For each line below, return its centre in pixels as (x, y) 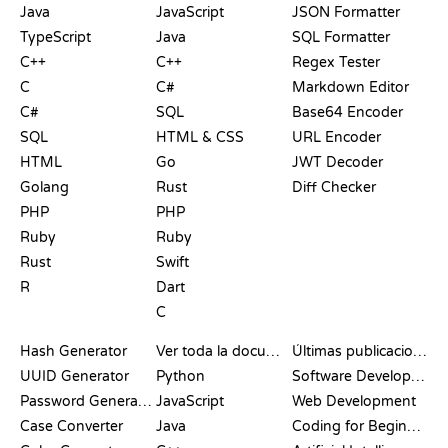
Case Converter (71, 426)
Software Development (418, 376)
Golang (44, 187)
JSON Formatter (346, 12)
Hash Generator (73, 351)
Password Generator (145, 401)
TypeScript (55, 37)
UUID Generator (74, 376)
